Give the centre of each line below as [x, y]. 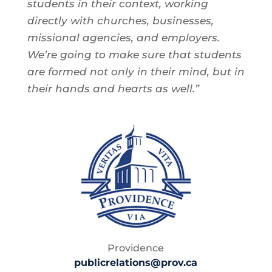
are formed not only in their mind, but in [136, 72]
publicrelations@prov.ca [136, 263]
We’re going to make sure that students [134, 55]
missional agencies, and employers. [123, 38]
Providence [136, 248]
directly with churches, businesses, [120, 21]
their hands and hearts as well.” [113, 89]
